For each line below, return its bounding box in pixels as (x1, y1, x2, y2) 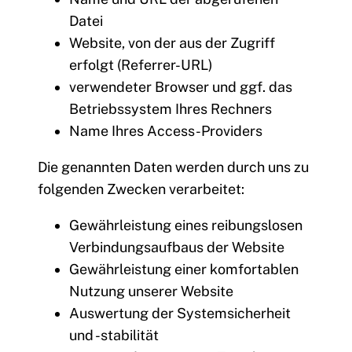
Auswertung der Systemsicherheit (69, 305, 291, 322)
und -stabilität (69, 327, 159, 344)
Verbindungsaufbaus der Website (69, 239, 284, 256)
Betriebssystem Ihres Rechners (69, 101, 272, 118)
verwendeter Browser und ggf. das (69, 79, 292, 96)
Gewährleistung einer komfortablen (69, 261, 299, 278)
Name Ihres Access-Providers (69, 123, 262, 140)
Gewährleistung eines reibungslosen (69, 217, 302, 234)
